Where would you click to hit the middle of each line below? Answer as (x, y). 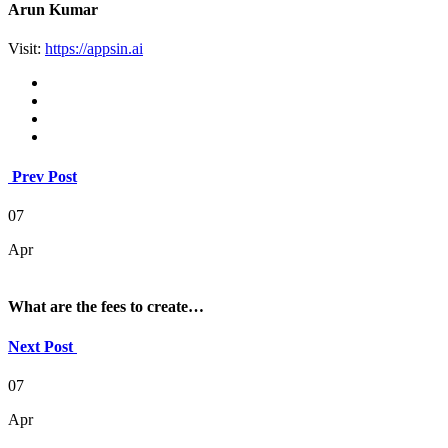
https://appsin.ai (94, 49)
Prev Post (42, 176)
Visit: (26, 49)
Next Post (42, 346)
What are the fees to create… (106, 307)
